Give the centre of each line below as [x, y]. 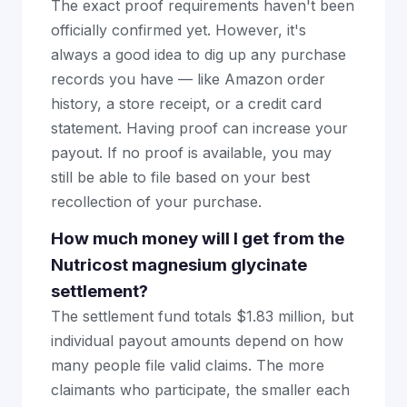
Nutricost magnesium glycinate [179, 265]
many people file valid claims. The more [188, 365]
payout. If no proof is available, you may [191, 153]
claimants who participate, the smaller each [200, 390]
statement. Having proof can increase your [199, 128]
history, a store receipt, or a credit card [186, 104]
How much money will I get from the [198, 238]
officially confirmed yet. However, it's [179, 30]
